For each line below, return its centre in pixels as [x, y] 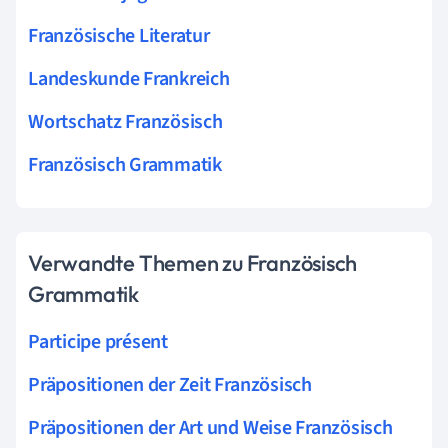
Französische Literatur [119, 35]
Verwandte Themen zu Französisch [193, 262]
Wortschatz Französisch [125, 121]
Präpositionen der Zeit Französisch [170, 384]
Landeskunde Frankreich [129, 78]
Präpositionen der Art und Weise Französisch [210, 427]
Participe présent [98, 341]
